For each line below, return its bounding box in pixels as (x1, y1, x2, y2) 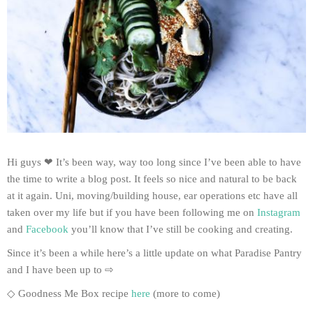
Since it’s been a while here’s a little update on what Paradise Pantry (7, 247, 302, 259)
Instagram (257, 207, 300, 219)
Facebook (26, 224, 68, 235)
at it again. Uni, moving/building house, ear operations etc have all (7, 190, 298, 202)
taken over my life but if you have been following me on (7, 207, 257, 219)
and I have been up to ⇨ (7, 264, 114, 276)
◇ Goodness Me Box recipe (7, 288, 131, 300)
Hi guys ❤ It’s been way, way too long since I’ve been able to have (7, 156, 301, 168)
